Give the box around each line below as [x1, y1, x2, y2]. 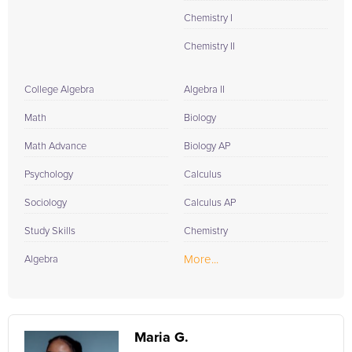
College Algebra [24, 85, 94, 95]
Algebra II [184, 85, 225, 95]
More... [184, 254, 218, 266]
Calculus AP [184, 198, 236, 208]
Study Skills [24, 226, 75, 236]
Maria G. [134, 331, 189, 345]
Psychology [24, 170, 73, 180]
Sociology [24, 198, 67, 208]
